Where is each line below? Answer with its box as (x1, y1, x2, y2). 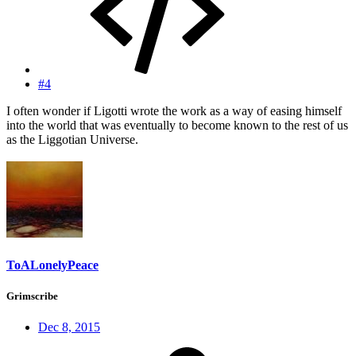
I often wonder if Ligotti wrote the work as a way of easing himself (6, 104, 342, 118)
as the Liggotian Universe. (6, 133, 138, 147)
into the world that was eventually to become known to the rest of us (6, 118, 348, 133)
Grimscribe (6, 289, 58, 302)
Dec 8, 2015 (38, 319, 100, 334)
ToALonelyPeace (6, 257, 99, 272)
